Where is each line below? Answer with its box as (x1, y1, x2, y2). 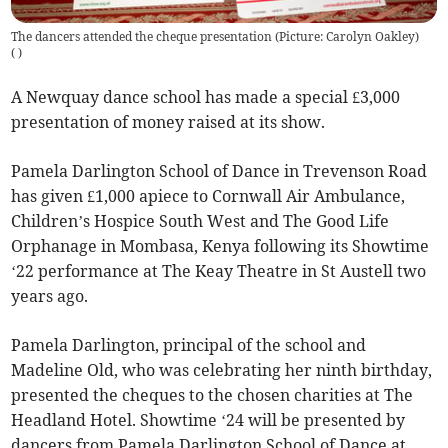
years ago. (11, 286, 89, 307)
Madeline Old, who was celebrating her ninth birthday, (11, 360, 433, 381)
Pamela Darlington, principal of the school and (11, 335, 367, 356)
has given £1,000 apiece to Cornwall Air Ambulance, (11, 186, 406, 207)
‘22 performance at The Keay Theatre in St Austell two (11, 261, 427, 282)
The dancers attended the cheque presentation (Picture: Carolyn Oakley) (11, 29, 420, 45)
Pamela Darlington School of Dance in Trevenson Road (11, 161, 428, 182)
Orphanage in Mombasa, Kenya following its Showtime (11, 236, 430, 257)
